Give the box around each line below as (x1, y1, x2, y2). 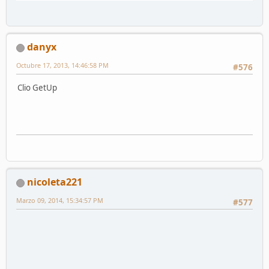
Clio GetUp (17, 82, 57, 94)
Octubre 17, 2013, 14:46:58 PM (16, 60, 109, 70)
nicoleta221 (27, 175, 82, 189)
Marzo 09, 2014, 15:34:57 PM (16, 195, 103, 205)
